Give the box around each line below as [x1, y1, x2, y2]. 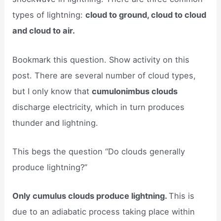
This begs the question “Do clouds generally [12, 146, 185, 156]
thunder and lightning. [12, 117, 99, 128]
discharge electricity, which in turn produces [12, 102, 185, 112]
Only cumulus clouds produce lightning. [12, 191, 169, 201]
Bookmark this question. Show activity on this [12, 54, 190, 65]
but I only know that [12, 86, 92, 96]
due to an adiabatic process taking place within [12, 207, 195, 217]
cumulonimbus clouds [92, 86, 178, 96]
